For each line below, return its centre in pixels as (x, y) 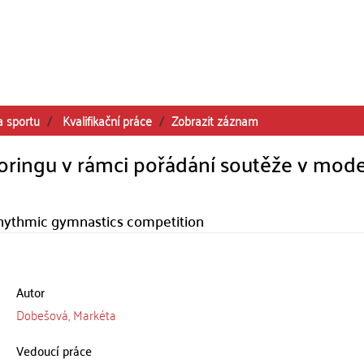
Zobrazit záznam (215, 120)
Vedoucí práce (54, 350)
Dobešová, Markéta (66, 314)
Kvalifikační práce (107, 120)
